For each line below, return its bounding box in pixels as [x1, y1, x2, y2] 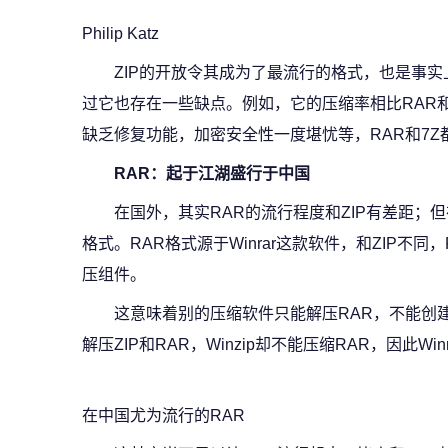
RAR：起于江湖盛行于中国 [114, 165, 310, 182]
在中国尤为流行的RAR [82, 407, 245, 424]
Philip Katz [82, 25, 159, 42]
